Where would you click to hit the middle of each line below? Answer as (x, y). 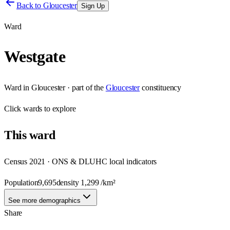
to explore (59, 108)
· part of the (84, 87)
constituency (162, 87)
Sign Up (93, 6)
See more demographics (44, 200)
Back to (30, 5)
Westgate (35, 57)
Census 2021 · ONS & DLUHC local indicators (81, 161)
